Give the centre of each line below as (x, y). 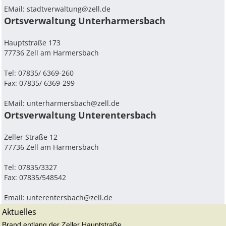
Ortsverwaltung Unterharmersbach (85, 21)
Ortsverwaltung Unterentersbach (80, 115)
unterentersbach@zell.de (70, 198)
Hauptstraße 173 (33, 43)
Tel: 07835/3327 (31, 167)
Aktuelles (19, 212)
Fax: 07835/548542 (35, 178)
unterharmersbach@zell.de (73, 103)
